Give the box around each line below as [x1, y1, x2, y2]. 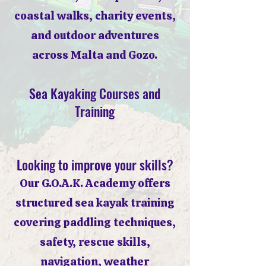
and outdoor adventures [30, 28, 159, 43]
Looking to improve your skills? [16, 155, 173, 174]
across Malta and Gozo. [32, 47, 157, 62]
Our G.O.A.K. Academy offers [19, 176, 170, 191]
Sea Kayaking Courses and [29, 84, 160, 103]
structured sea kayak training [15, 195, 175, 210]
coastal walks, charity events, [14, 8, 176, 23]
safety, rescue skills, [39, 235, 150, 249]
